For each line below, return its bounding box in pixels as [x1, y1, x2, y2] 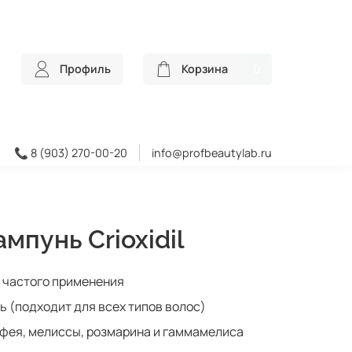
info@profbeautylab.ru [152, 145, 272, 160]
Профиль [60, 61, 111, 77]
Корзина [181, 61, 228, 77]
